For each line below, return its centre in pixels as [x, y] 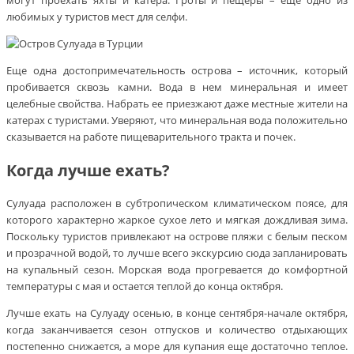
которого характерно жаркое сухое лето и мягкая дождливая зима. [177, 220]
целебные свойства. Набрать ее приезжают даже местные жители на [177, 104]
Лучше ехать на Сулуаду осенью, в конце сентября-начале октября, [177, 313]
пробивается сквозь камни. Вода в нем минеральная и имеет [177, 87]
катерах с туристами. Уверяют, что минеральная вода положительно [177, 121]
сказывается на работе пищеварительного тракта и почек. [151, 137]
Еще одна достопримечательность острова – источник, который [177, 71]
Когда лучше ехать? [88, 171]
